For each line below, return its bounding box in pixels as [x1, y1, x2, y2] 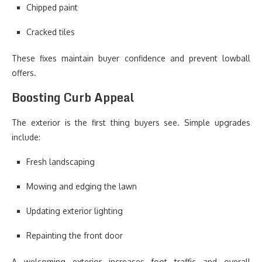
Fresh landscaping [26, 157, 95, 167]
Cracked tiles [26, 27, 75, 37]
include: [12, 132, 40, 142]
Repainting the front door [26, 230, 123, 240]
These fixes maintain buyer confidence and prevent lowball [12, 53, 250, 63]
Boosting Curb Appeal [12, 88, 134, 107]
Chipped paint [26, 2, 78, 12]
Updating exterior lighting [26, 206, 123, 216]
